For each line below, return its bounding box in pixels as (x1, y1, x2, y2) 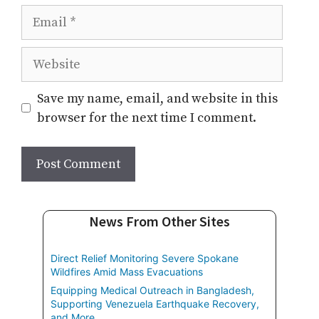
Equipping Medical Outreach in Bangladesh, (51, 283, 254, 296)
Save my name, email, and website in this (37, 90, 278, 107)
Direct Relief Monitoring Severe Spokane (51, 251, 239, 264)
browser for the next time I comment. (37, 109, 256, 126)
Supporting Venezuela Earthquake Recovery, (51, 297, 259, 310)
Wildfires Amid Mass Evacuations (51, 265, 203, 278)
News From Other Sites (89, 211, 230, 230)
